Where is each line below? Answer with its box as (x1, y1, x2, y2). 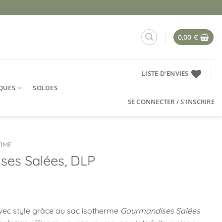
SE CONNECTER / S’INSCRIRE (127, 97, 215, 106)
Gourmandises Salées (120, 205, 200, 216)
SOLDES (33, 83, 57, 92)
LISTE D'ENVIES (142, 69, 189, 78)
